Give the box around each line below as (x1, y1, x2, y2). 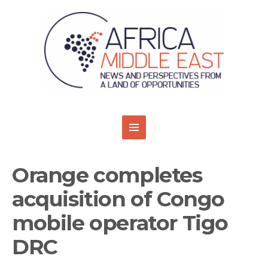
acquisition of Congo (12, 186, 225, 212)
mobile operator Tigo (12, 210, 229, 236)
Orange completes (12, 162, 202, 188)
